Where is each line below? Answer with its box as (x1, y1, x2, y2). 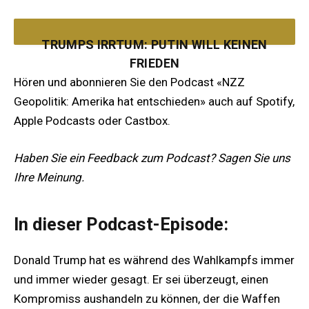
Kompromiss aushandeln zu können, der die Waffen (14, 292, 280, 306)
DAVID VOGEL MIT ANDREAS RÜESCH (77, 119, 232, 130)
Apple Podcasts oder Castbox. (14, 114, 170, 128)
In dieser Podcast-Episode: (14, 213, 228, 235)
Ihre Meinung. (14, 170, 84, 185)
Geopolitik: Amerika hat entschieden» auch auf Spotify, (14, 94, 295, 109)
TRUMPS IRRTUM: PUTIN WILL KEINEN (41, 37, 268, 52)
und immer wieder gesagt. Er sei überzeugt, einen (14, 272, 268, 286)
